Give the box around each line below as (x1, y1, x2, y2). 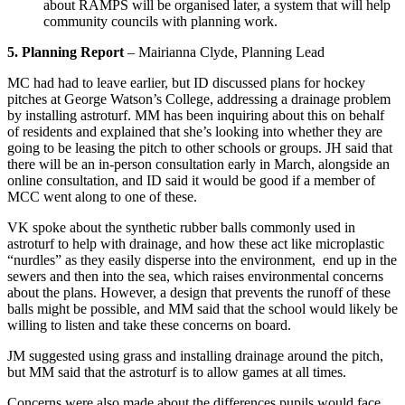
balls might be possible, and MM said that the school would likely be (7, 301, 398, 317)
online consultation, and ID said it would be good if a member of (7, 173, 375, 189)
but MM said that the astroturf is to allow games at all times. (7, 364, 346, 381)
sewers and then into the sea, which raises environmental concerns (7, 268, 383, 285)
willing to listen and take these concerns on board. (7, 317, 291, 334)
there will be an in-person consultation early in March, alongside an (7, 156, 390, 173)
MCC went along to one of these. (7, 189, 197, 205)
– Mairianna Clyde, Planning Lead (127, 44, 325, 61)
